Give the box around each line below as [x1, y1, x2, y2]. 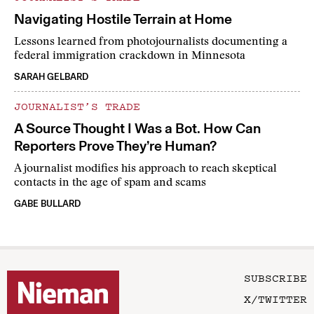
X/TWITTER [244, 291, 307, 307]
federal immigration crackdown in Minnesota [14, 50, 245, 62]
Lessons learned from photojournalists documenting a [14, 36, 287, 48]
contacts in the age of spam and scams [14, 177, 206, 189]
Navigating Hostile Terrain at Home [14, 11, 232, 28]
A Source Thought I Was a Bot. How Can [14, 120, 261, 137]
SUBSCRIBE [244, 270, 307, 286]
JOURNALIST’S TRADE [14, 98, 140, 114]
